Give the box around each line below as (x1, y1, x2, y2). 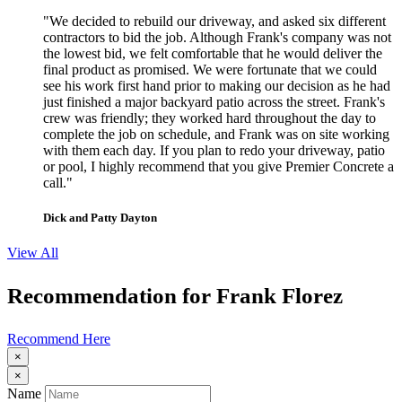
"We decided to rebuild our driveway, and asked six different (43, 13, 386, 29)
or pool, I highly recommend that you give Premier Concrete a (43, 158, 394, 174)
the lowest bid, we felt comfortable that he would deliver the (43, 45, 382, 61)
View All (7, 245, 58, 261)
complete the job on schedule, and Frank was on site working (43, 126, 389, 142)
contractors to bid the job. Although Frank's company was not (43, 29, 391, 45)
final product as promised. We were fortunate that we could (43, 61, 377, 77)
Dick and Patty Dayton (43, 211, 157, 225)
